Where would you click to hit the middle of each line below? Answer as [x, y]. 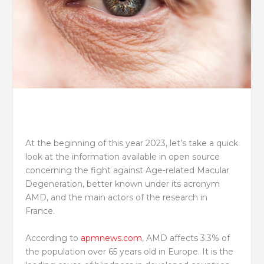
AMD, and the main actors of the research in [116, 198]
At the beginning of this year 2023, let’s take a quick [131, 143]
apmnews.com [111, 238]
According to [53, 238]
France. [40, 211]
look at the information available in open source [122, 157]
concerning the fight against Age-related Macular [127, 171]
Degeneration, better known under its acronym [122, 184]
